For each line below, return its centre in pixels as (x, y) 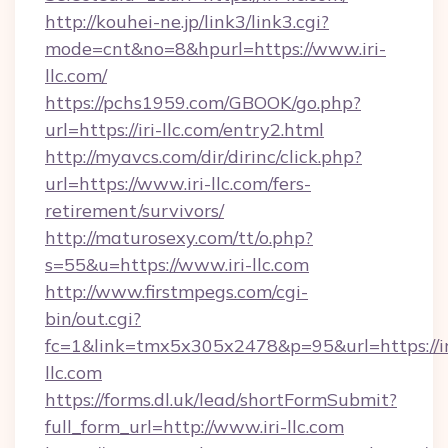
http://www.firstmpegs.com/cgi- (176, 291)
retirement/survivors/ (134, 210)
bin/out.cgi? (93, 318)
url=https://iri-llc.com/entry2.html (184, 129)
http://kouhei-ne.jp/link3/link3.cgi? (187, 21)
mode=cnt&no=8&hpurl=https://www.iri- (215, 48)
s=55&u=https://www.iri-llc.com (177, 264)
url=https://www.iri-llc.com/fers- (178, 183)
